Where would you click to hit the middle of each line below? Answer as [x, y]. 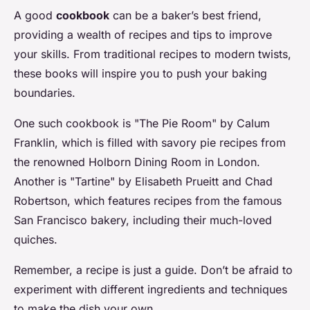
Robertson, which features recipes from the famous [148, 201]
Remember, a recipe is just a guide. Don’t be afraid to [153, 270]
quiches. [36, 240]
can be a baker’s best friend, [185, 16]
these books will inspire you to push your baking [140, 74]
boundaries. [45, 93]
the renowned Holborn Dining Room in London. [137, 162]
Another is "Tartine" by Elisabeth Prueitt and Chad [143, 182]
